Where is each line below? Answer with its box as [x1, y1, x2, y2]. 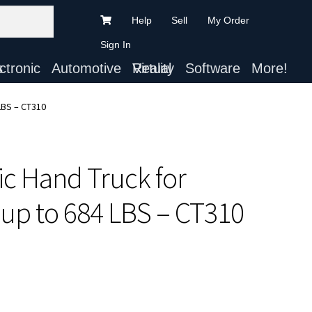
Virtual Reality [132, 61, 174, 76]
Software [185, 61, 240, 76]
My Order [207, 15, 249, 26]
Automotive [51, 61, 121, 76]
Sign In [100, 39, 132, 50]
